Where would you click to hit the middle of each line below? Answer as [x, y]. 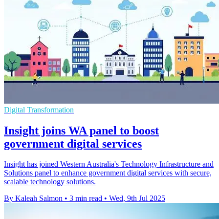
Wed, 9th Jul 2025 [137, 198]
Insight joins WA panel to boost [81, 130]
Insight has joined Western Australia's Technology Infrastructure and [109, 164]
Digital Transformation [39, 109]
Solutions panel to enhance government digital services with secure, [108, 173]
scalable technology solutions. [50, 182]
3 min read [86, 198]
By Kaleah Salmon [33, 198]
